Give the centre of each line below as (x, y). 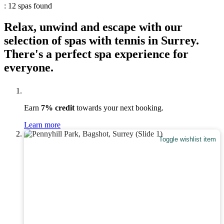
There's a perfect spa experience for (96, 54)
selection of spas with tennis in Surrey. (101, 40)
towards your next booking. (119, 107)
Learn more (42, 124)
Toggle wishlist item (188, 139)
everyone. (29, 67)
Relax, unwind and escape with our (93, 27)
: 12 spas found (28, 5)
